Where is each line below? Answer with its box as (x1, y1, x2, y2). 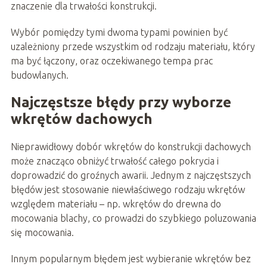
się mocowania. (10, 226, 74, 238)
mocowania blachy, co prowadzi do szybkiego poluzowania (10, 212, 256, 223)
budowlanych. (10, 69, 69, 80)
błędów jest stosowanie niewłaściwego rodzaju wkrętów (10, 184, 245, 195)
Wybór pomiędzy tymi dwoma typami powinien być (10, 26, 228, 38)
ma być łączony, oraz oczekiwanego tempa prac (10, 55, 213, 66)
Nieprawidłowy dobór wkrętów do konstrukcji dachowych (10, 141, 251, 152)
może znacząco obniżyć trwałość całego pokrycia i (10, 155, 219, 166)
